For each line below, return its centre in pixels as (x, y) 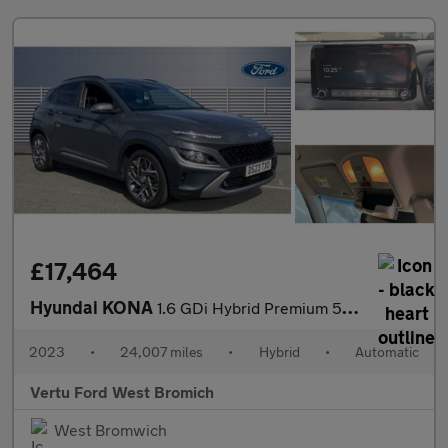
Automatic (386, 352)
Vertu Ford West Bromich (122, 392)
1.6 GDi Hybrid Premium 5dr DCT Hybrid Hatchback (249, 308)
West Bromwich (110, 430)
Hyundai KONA (93, 307)
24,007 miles (162, 352)
